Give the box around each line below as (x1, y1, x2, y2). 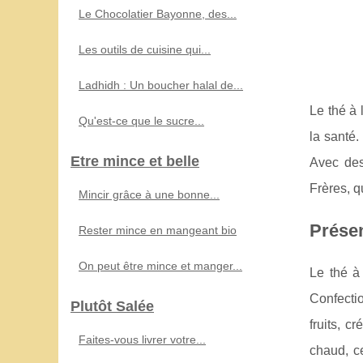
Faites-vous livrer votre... (79, 332, 206, 346)
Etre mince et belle (70, 152, 199, 169)
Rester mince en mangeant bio (79, 223, 237, 237)
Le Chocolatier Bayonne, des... (79, 6, 237, 20)
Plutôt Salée (70, 297, 154, 314)
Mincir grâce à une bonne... (79, 187, 220, 201)
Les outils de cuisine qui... (79, 42, 211, 56)
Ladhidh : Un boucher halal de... (79, 78, 243, 92)
